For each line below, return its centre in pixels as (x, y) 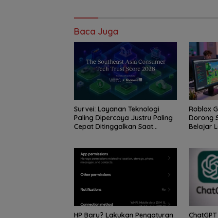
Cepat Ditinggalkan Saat (114, 126)
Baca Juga (96, 31)
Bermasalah (94, 135)
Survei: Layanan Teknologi (117, 109)
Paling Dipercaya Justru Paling (123, 118)
